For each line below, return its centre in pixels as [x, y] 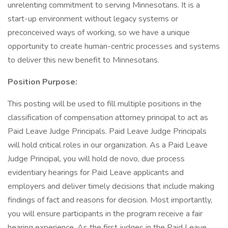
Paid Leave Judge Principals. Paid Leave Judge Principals [107, 131]
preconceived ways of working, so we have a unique [99, 33]
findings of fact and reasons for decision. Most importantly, [110, 200]
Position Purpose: [42, 82]
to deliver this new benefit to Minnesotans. [83, 60]
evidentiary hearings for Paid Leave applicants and [96, 173]
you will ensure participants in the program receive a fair [105, 214]
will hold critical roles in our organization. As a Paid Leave [108, 145]
